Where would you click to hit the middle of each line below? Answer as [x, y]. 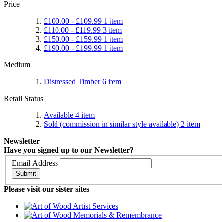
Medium [17, 64]
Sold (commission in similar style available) [112, 124]
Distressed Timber [73, 81]
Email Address [35, 163]
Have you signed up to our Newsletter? [69, 150]
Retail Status [24, 98]
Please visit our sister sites [47, 189]
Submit [26, 174]
